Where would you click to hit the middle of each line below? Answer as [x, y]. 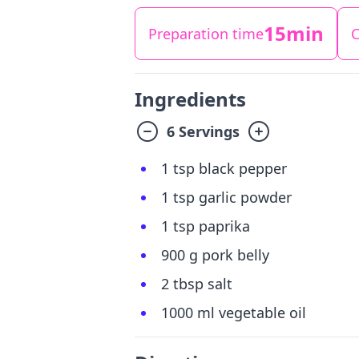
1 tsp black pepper [224, 168]
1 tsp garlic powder [226, 197]
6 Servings [203, 131]
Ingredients [190, 99]
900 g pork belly [215, 255]
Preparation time [206, 34]
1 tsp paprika [206, 226]
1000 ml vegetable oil [234, 313]
